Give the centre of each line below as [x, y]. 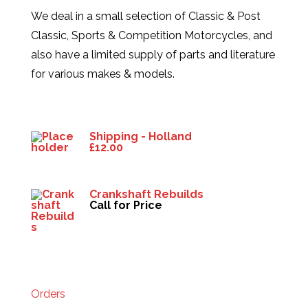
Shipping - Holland [141, 137]
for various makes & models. [103, 74]
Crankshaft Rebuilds [146, 195]
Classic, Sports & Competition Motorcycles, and [152, 36]
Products [54, 108]
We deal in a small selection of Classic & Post [146, 16]
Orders [48, 294]
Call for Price [126, 206]
